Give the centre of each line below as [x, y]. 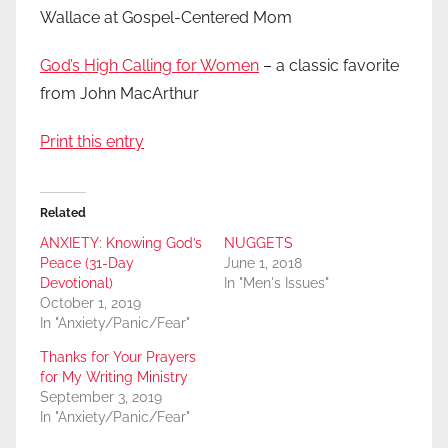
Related [63, 213]
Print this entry [92, 142]
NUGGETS [258, 243]
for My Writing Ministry [114, 377]
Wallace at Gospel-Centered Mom [166, 18]
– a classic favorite [329, 66]
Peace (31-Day [87, 263]
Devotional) [76, 283]
